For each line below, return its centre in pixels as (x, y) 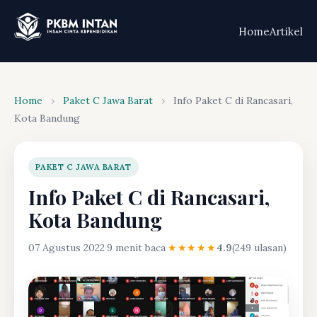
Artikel (286, 31)
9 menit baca (136, 248)
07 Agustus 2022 (67, 248)
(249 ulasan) (259, 248)
